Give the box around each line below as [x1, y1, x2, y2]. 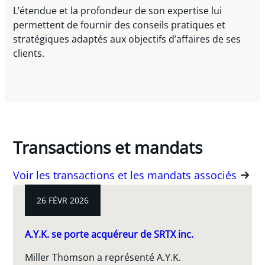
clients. [13, 47, 45, 60]
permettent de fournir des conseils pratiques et [13, 18, 226, 32]
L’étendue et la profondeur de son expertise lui [13, 4, 222, 18]
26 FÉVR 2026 [37, 194, 89, 206]
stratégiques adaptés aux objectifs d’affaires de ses [13, 33, 241, 46]
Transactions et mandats [13, 135, 203, 159]
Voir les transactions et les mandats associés [13, 168, 237, 183]
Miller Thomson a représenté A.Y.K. [25, 250, 182, 264]
